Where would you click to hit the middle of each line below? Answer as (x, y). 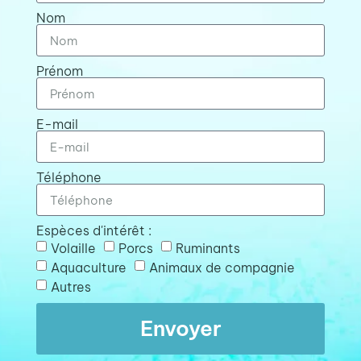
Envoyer (180, 329)
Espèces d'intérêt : (93, 231)
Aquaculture (88, 267)
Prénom (59, 71)
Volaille (73, 248)
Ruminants (207, 248)
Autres (71, 286)
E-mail (57, 124)
